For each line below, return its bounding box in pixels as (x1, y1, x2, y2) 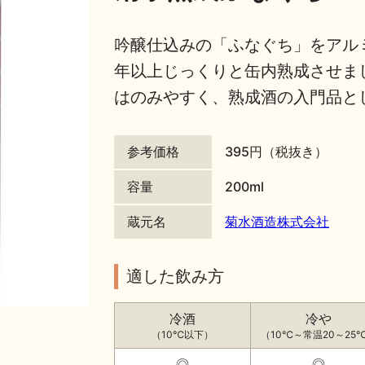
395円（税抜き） (225, 143, 328, 160)
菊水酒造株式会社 (225, 213, 329, 230)
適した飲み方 (126, 266, 224, 286)
